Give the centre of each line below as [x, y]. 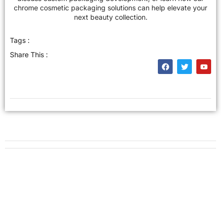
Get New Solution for [110, 204]
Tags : [20, 40]
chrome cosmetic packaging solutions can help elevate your [110, 7]
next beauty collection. [110, 17]
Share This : [29, 55]
